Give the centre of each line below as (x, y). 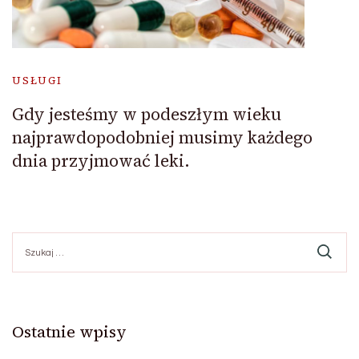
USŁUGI (37, 80)
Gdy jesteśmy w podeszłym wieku (147, 114)
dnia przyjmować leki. (101, 160)
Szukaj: (30, 239)
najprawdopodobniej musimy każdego (162, 137)
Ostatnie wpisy (69, 331)
